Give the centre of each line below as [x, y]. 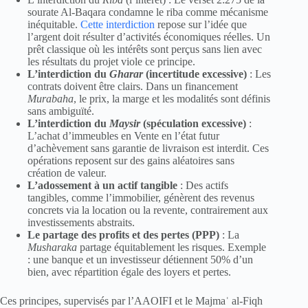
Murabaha [51, 99]
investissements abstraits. [81, 223]
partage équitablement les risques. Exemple [172, 247]
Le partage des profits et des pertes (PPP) [123, 235]
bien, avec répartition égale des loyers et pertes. [129, 272]
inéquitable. [54, 25]
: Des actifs [203, 186]
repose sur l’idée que [201, 25]
